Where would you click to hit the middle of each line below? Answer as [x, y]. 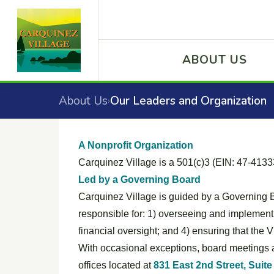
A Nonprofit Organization [136, 145]
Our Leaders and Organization [188, 101]
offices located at [116, 265]
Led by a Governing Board [139, 180]
